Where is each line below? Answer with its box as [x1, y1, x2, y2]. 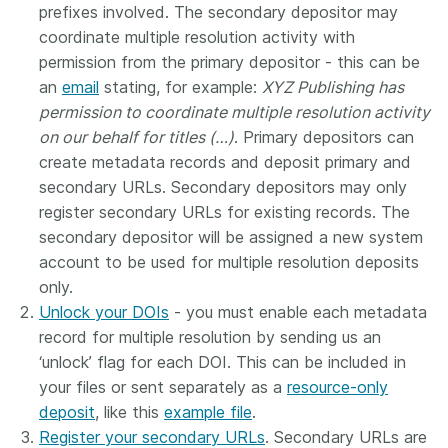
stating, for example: [99, 77, 262, 97]
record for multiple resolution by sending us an [39, 327, 381, 347]
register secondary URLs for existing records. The [39, 202, 410, 222]
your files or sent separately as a [39, 377, 287, 397]
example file [164, 402, 252, 422]
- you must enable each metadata [169, 302, 427, 322]
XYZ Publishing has [262, 77, 404, 97]
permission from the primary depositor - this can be [39, 52, 420, 72]
